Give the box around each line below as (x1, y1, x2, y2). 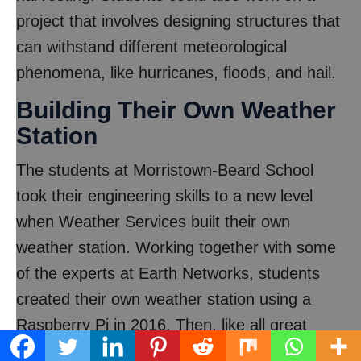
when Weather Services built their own (16, 213, 290, 230)
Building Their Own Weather (16, 97, 336, 123)
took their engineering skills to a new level (16, 187, 313, 205)
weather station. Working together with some (16, 239, 336, 256)
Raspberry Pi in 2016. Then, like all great (16, 316, 307, 334)
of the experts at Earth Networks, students (16, 264, 320, 282)
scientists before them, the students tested (16, 342, 322, 359)
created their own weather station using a (16, 290, 311, 308)
